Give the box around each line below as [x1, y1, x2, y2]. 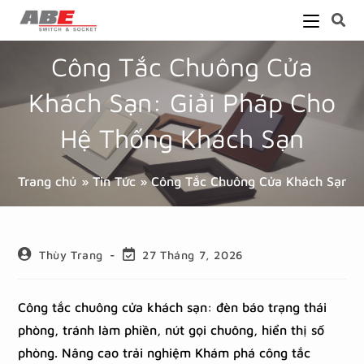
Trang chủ [18, 174, 78, 188]
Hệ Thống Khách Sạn [60, 123, 304, 154]
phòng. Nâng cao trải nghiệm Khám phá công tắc [18, 345, 311, 360]
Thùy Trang [39, 248, 104, 262]
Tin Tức [93, 174, 136, 188]
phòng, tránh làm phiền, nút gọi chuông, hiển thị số [18, 323, 325, 337]
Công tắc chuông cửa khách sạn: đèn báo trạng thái [18, 300, 327, 314]
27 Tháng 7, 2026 [142, 248, 243, 262]
